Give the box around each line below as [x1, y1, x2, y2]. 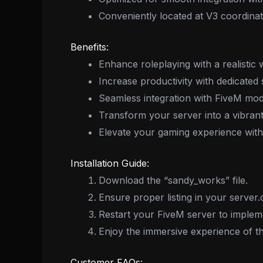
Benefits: [70, 41, 109, 53]
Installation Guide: [70, 157, 149, 169]
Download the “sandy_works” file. [99, 174, 248, 186]
